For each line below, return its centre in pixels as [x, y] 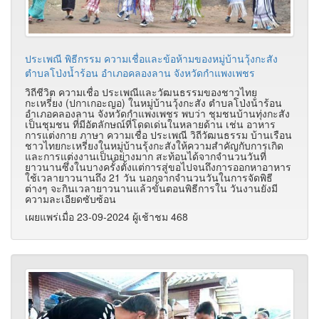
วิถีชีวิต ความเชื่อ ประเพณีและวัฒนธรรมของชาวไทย [141, 91]
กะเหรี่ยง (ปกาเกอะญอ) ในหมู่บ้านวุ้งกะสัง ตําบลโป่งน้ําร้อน [153, 102]
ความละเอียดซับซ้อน [72, 198]
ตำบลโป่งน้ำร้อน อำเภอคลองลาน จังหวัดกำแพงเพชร [140, 72]
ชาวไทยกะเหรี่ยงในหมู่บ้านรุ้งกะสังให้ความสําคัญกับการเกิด [154, 145]
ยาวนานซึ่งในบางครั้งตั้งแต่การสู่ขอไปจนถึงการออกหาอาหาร [158, 166]
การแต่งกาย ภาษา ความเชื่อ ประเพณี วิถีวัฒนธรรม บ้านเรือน [158, 134]
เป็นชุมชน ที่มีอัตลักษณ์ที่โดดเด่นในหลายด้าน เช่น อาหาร [150, 124]
